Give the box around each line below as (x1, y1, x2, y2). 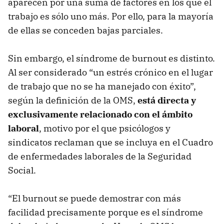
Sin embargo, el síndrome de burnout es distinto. (8, 52, 215, 64)
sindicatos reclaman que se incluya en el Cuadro (8, 136, 213, 148)
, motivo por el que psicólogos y (39, 122, 170, 134)
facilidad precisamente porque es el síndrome (8, 206, 203, 218)
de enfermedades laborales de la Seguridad (8, 150, 191, 162)
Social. (8, 164, 36, 176)
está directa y (137, 94, 196, 106)
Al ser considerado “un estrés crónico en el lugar (8, 66, 213, 78)
